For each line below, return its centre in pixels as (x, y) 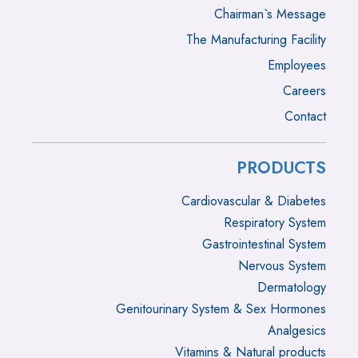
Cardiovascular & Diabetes (254, 201)
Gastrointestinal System (264, 244)
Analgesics (297, 330)
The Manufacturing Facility (256, 40)
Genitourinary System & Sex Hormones (221, 309)
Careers (304, 91)
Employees (297, 65)
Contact (305, 116)
